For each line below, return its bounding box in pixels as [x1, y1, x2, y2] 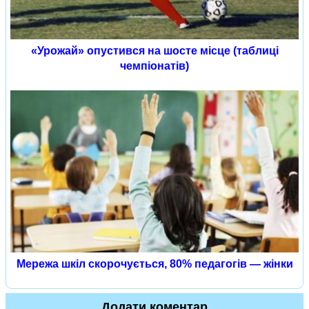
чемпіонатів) [120, 60, 189, 72]
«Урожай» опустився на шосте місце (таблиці [30, 45, 279, 57]
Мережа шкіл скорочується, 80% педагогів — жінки [16, 258, 293, 270]
